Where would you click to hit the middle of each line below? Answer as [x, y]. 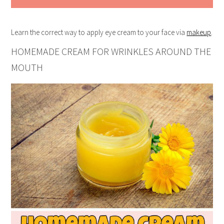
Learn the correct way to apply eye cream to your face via [99, 32]
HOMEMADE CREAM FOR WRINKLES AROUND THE [111, 51]
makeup [199, 32]
